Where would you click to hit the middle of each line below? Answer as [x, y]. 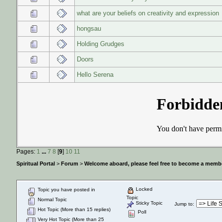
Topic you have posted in [66, 189]
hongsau [89, 28]
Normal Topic [52, 199]
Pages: [27, 151]
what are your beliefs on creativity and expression [148, 13]
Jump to [184, 204]
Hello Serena [95, 74]
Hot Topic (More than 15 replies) [73, 209]
